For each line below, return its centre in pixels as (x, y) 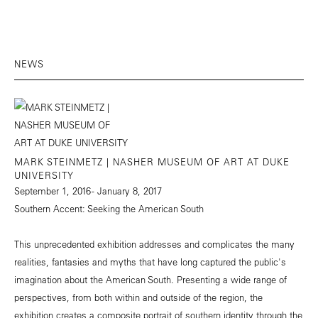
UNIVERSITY (44, 175)
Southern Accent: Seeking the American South (109, 209)
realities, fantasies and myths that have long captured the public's (150, 262)
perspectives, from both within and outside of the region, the (138, 297)
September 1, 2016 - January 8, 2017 (88, 191)
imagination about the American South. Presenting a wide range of (150, 280)
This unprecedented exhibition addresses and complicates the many (154, 244)
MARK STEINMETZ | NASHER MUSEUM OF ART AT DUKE (152, 162)
